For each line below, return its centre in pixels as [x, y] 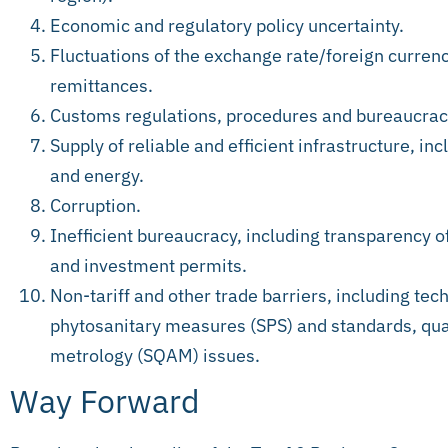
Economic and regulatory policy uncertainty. [227, 25]
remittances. [101, 85]
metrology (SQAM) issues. [155, 355]
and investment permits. [148, 265]
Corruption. [95, 205]
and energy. [97, 175]
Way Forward [105, 400]
